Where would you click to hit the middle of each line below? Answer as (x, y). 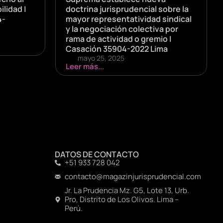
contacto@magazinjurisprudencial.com (133, 176)
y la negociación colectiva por (122, 29)
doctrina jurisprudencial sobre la (127, 9)
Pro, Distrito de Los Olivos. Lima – (122, 199)
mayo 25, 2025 (101, 58)
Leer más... (85, 66)
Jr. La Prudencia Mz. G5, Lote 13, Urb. (127, 190)
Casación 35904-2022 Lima (117, 49)
